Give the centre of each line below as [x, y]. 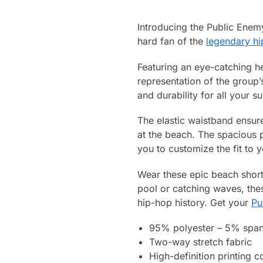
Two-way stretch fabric [200, 242]
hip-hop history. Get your [194, 202]
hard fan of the [171, 41]
